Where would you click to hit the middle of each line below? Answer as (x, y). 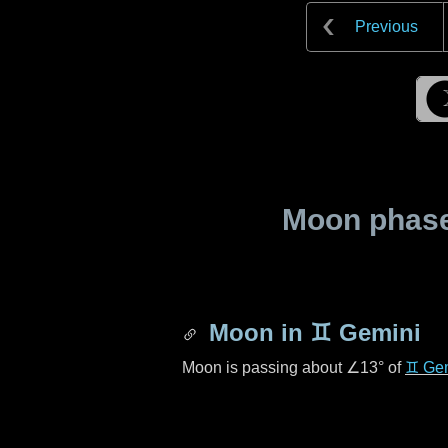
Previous (386, 26)
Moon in (256, 332)
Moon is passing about (264, 367)
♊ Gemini (365, 332)
